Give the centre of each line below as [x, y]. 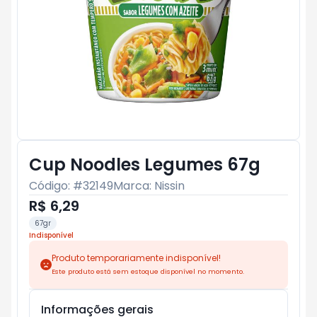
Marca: [134, 186]
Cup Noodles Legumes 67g [145, 165]
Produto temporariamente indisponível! [136, 258]
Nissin [169, 186]
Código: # [56, 186]
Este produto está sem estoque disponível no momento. [148, 271]
